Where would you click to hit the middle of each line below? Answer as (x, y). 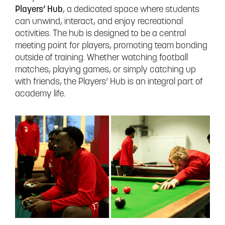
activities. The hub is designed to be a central (100, 34)
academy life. (40, 94)
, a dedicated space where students (131, 10)
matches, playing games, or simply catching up (105, 70)
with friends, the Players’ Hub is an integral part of (109, 82)
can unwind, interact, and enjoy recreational (99, 22)
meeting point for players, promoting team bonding (111, 46)
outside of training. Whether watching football (101, 58)
